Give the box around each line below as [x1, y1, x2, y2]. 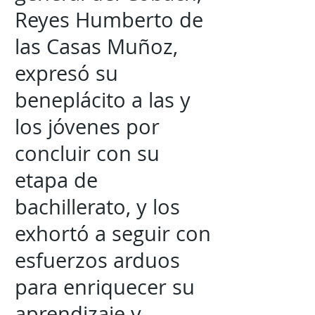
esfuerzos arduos [15, 247, 180, 274]
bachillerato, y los [15, 193, 180, 220]
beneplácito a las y [15, 86, 191, 113]
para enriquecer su [15, 274, 195, 300]
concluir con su [15, 140, 160, 167]
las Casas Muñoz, [15, 33, 178, 60]
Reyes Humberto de [15, 6, 203, 33]
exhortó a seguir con [15, 220, 211, 247]
